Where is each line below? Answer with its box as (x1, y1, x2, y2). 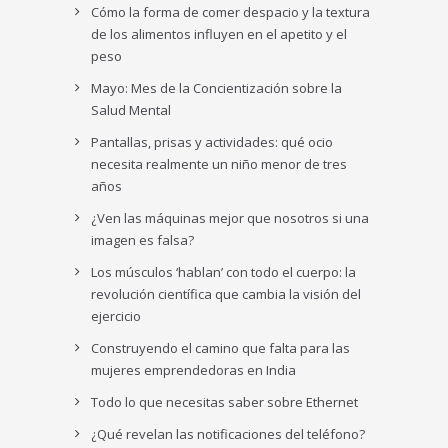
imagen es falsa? (91, 231, 195, 249)
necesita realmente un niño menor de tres (91, 155, 348, 173)
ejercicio (91, 307, 142, 325)
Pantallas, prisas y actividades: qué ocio (91, 133, 334, 151)
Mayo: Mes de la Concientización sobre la (91, 79, 343, 97)
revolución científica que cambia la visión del (91, 285, 362, 303)
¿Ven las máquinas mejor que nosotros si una (91, 209, 370, 227)
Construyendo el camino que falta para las (91, 339, 351, 357)
